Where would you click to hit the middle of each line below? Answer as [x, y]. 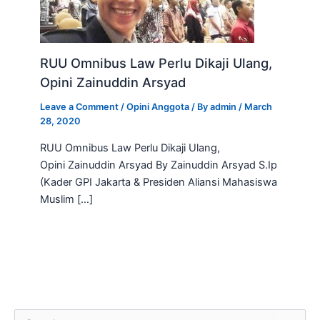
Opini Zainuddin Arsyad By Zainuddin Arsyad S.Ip [159, 165]
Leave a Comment [80, 106]
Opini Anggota [158, 106]
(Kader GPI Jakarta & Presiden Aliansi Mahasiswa [159, 182]
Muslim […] [67, 199]
